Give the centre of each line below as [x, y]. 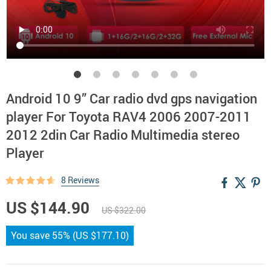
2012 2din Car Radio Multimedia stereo [123, 135]
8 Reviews [80, 180]
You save [31, 235]
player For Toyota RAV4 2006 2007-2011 [129, 116]
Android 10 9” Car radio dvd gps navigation [132, 98]
